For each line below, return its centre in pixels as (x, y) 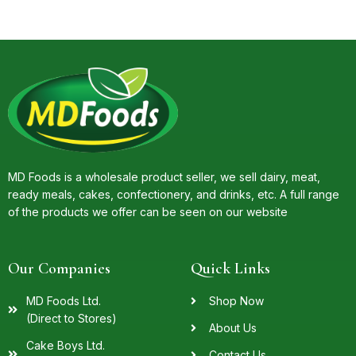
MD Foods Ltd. (63, 301)
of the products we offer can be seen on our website (148, 212)
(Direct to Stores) (71, 319)
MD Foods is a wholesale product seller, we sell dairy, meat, (164, 177)
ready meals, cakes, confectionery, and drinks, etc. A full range (174, 195)
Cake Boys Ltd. (65, 346)
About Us (232, 328)
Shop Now (236, 301)
